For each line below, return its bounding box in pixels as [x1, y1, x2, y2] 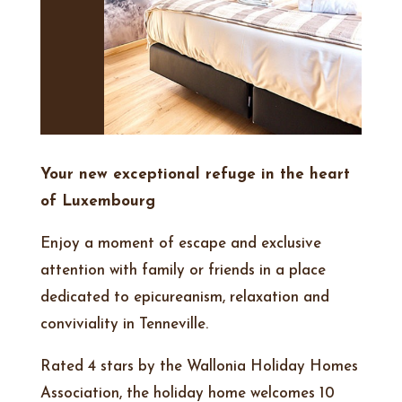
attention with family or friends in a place [39, 263, 326, 279]
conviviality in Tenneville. [39, 317, 208, 333]
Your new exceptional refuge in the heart [39, 167, 350, 183]
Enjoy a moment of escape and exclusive [39, 236, 321, 252]
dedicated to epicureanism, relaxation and [39, 290, 329, 306]
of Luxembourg [39, 194, 155, 210]
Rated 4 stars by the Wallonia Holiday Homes [39, 359, 358, 375]
